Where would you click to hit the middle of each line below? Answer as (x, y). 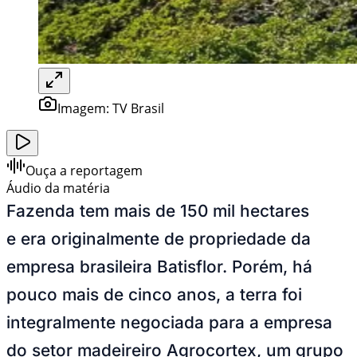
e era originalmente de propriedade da (159, 238)
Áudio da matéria (58, 188)
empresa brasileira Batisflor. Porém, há (159, 266)
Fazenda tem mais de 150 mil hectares (158, 210)
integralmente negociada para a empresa (169, 322)
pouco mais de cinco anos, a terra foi (154, 294)
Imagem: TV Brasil (111, 108)
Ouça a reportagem (84, 170)
